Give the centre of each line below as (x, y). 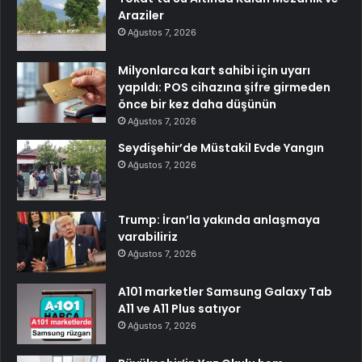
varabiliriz (148, 236)
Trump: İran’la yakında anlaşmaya (219, 219)
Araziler (141, 15)
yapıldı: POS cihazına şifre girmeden (224, 87)
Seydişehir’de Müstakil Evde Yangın (221, 147)
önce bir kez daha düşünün (197, 104)
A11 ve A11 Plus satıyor (179, 308)
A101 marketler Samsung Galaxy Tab (225, 291)
